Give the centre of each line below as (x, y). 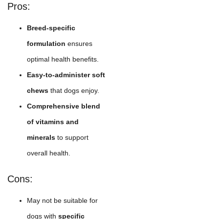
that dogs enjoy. (74, 90)
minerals (41, 137)
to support (72, 137)
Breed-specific (51, 28)
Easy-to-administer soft (66, 75)
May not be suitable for (62, 200)
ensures (79, 43)
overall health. (49, 153)
